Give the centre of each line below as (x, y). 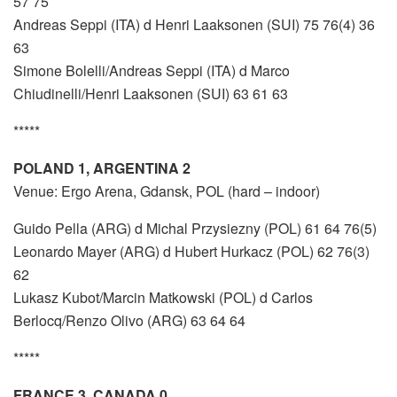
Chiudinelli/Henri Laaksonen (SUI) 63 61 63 (151, 94)
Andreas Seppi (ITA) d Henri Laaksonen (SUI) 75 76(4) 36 (194, 25)
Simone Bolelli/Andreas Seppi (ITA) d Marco (152, 71)
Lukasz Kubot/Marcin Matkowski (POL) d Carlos (163, 298)
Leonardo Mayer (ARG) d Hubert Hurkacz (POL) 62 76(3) (191, 252)
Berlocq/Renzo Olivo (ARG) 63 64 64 (129, 321)
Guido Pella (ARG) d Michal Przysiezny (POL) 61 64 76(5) (195, 229)
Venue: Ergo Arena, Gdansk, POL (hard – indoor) (167, 191)
